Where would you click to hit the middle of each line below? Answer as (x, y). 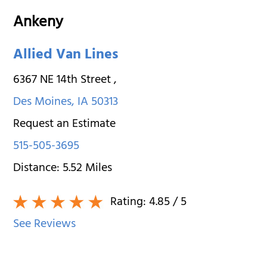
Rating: (128, 203)
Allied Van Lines (66, 56)
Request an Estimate (65, 125)
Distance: (38, 169)
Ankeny (38, 24)
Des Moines (43, 103)
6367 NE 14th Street (64, 80)
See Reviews (45, 225)
